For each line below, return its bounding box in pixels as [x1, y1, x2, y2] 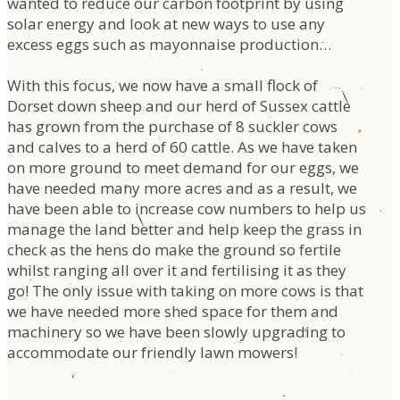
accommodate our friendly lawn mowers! [7, 342, 297, 362]
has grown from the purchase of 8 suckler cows [7, 116, 337, 137]
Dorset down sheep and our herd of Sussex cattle [7, 96, 351, 116]
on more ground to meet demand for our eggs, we [7, 157, 359, 178]
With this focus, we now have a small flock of [7, 75, 318, 96]
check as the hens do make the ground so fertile [7, 239, 341, 260]
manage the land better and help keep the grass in [7, 219, 362, 239]
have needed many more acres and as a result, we [7, 178, 357, 198]
